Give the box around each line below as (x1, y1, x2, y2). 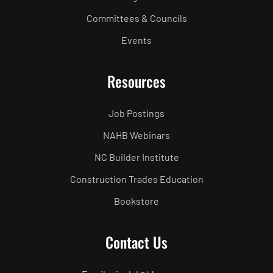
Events (121, 34, 152, 46)
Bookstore (114, 194, 159, 207)
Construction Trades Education (69, 172, 204, 185)
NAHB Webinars (103, 129, 170, 141)
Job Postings (108, 107, 165, 119)
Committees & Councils (86, 12, 187, 24)
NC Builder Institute (94, 151, 179, 163)
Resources (107, 69, 166, 92)
